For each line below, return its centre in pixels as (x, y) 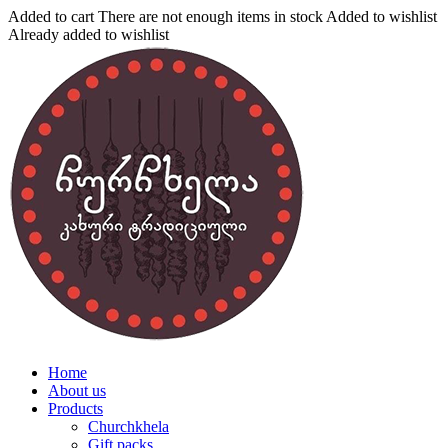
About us (77, 390)
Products (75, 408)
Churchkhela (128, 426)
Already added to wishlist (88, 34)
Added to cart (51, 16)
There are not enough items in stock (210, 16)
